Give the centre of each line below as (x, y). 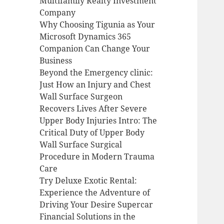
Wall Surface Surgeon (81, 97)
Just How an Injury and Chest (95, 85)
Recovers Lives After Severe (93, 109)
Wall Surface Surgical (81, 145)
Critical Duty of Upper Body (92, 133)
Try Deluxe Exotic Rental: (88, 181)
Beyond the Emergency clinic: (96, 73)
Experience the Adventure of (95, 193)
